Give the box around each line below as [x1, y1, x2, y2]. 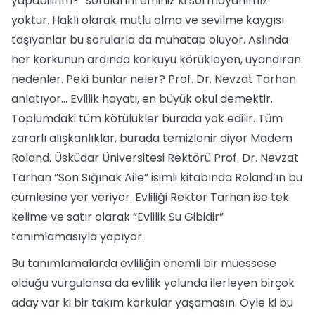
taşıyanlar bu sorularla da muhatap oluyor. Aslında [11, 32, 288, 48]
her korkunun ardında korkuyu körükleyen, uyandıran [11, 51, 301, 67]
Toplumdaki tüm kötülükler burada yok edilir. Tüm [11, 110, 283, 127]
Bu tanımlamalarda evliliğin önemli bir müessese [11, 255, 276, 271]
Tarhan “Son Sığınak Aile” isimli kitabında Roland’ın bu [11, 169, 302, 186]
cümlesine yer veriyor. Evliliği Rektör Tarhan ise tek [11, 189, 289, 205]
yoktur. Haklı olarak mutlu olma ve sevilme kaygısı [11, 12, 284, 28]
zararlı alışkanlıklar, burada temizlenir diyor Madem [11, 130, 292, 146]
